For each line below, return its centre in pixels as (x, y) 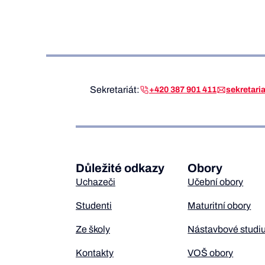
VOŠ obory (211, 253)
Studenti (94, 206)
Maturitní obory (219, 206)
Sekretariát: (115, 90)
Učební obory (216, 182)
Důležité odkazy (120, 168)
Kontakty (95, 253)
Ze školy (93, 229)
